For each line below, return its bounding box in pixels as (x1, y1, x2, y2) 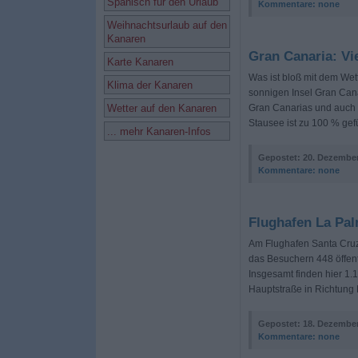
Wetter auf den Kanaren (106, 102, 217, 114)
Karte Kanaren (106, 56, 173, 68)
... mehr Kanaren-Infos (106, 125, 211, 137)
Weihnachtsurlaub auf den (106, 19, 227, 31)
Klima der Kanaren (106, 79, 193, 91)
